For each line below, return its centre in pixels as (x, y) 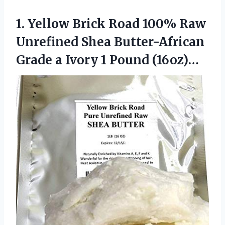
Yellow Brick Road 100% (102, 24)
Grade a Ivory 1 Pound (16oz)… (107, 60)
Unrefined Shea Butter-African (110, 42)
